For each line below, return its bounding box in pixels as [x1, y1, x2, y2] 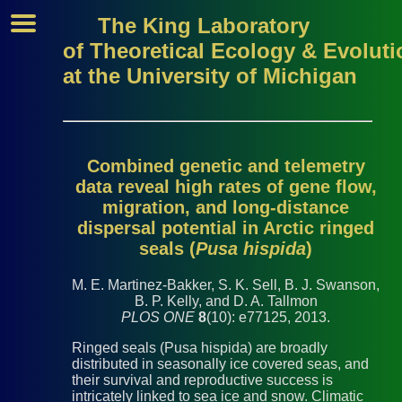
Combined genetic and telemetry [86, 156, 365, 177]
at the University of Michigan [63, 64, 357, 89]
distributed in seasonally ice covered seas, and [72, 356, 369, 372]
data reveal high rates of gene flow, [74, 177, 377, 197]
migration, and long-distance [102, 197, 350, 218]
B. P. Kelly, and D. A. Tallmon [134, 293, 318, 310]
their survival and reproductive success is [72, 372, 333, 389]
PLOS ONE [121, 310, 196, 326]
